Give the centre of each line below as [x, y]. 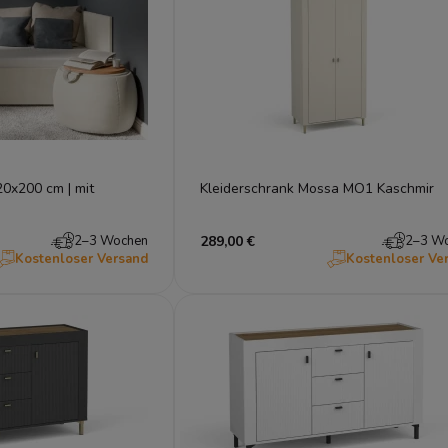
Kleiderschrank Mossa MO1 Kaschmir [316, 188]
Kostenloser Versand [81, 258]
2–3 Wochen [110, 240]
